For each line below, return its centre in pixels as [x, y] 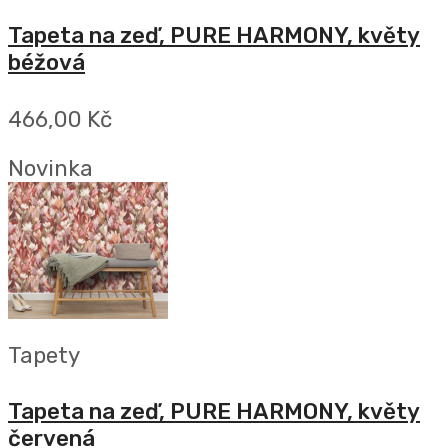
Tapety [44, 355]
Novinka [50, 169]
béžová [46, 63]
